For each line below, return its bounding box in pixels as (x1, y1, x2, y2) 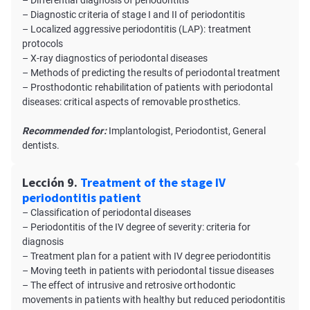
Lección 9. (22, 174, 77, 190)
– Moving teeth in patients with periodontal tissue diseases (22, 265, 275, 276)
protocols (22, 38, 64, 49)
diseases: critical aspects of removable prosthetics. (22, 96, 241, 107)
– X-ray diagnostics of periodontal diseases (22, 53, 208, 64)
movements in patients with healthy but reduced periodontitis (22, 294, 286, 305)
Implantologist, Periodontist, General (106, 125, 266, 136)
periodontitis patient (22, 190, 141, 206)
